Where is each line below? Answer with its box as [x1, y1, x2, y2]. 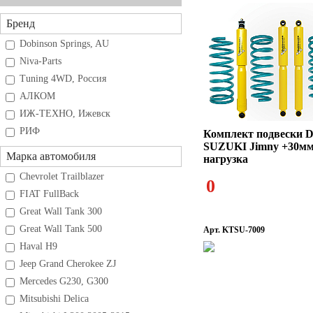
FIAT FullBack [20, 189, 79, 199]
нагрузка [203, 153, 248, 165]
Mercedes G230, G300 [20, 276, 108, 286]
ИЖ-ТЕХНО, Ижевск [20, 108, 110, 119]
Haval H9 [20, 241, 57, 252]
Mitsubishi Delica [20, 293, 89, 304]
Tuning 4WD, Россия [20, 73, 106, 84]
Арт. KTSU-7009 [203, 225, 265, 235]
